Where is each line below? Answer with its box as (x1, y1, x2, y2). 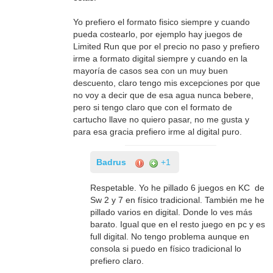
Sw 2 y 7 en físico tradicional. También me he (90, 195, 265, 205)
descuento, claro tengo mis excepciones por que (73, 78, 261, 88)
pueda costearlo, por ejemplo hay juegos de (73, 29, 243, 40)
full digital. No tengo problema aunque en (90, 232, 250, 242)
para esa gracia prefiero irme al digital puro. (73, 127, 243, 137)
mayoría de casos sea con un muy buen (73, 66, 229, 76)
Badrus (96, 157, 127, 168)
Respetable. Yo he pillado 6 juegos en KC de (90, 183, 265, 193)
